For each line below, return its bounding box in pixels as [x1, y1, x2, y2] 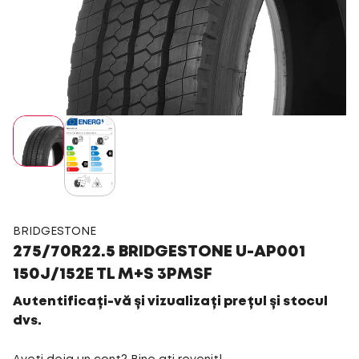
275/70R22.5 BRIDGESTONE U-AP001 [13, 244, 305, 260]
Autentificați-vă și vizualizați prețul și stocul [13, 295, 328, 308]
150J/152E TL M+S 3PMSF [13, 266, 212, 282]
